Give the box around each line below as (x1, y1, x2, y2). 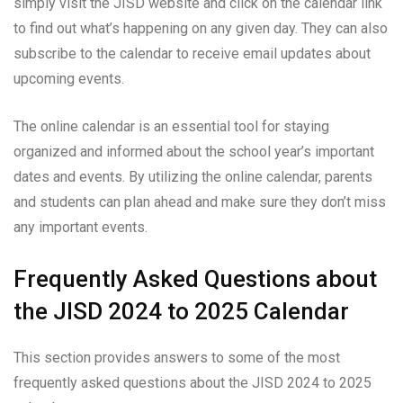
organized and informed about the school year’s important (13, 142, 374, 160)
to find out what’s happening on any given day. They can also (13, 19, 388, 37)
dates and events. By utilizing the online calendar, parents (13, 167, 372, 185)
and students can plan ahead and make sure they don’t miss (13, 193, 386, 210)
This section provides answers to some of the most (13, 348, 340, 366)
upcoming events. (13, 69, 124, 87)
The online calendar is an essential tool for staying (13, 117, 329, 135)
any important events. (13, 218, 148, 236)
